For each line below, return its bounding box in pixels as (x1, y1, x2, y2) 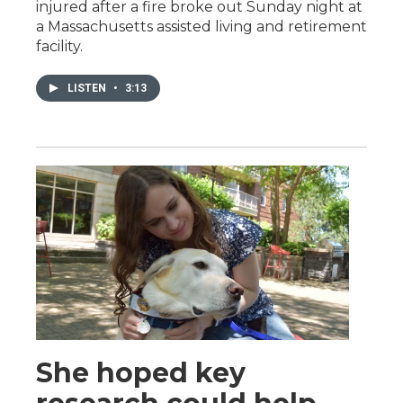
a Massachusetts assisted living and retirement (36, 17, 367, 35)
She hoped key (36, 355, 246, 390)
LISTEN (67, 81, 109, 94)
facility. (36, 37, 83, 55)
